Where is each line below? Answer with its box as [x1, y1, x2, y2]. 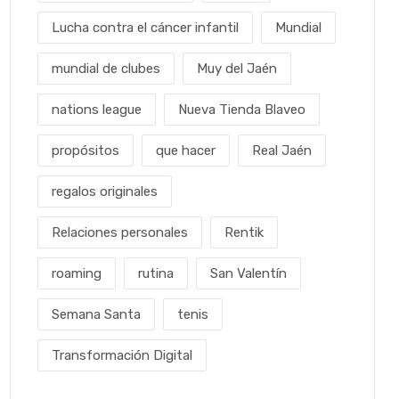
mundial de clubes [52, 61, 160, 77]
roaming [52, 265, 102, 281]
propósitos [52, 142, 119, 159]
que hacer [156, 142, 216, 159]
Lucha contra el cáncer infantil [52, 20, 239, 36]
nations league [52, 102, 142, 118]
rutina [138, 265, 174, 281]
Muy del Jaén [197, 61, 277, 77]
